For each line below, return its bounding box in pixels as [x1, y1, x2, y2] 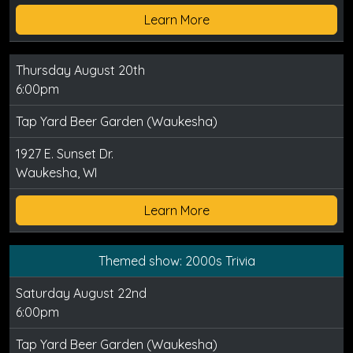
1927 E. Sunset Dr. [16, 146, 113, 162]
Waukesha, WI [16, 165, 97, 181]
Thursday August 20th [16, 62, 145, 79]
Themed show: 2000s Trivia [98, 253, 255, 269]
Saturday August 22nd [16, 285, 147, 302]
